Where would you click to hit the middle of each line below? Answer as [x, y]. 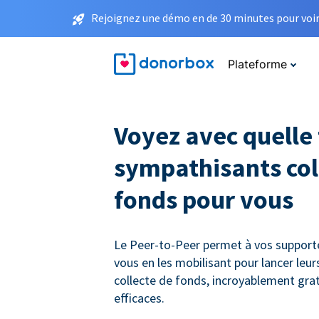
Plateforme [257, 64]
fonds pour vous [204, 200]
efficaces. [139, 298]
